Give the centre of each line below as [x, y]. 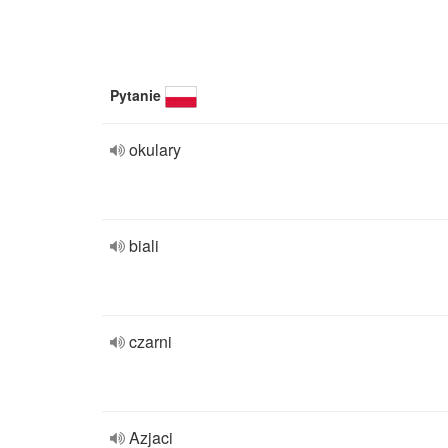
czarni [150, 341]
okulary [155, 149]
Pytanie [135, 95]
